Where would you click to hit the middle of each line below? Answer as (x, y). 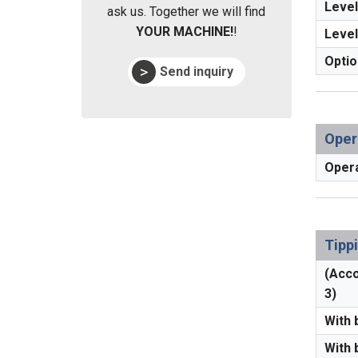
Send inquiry (196, 71)
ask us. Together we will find (187, 11)
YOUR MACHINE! (184, 31)
